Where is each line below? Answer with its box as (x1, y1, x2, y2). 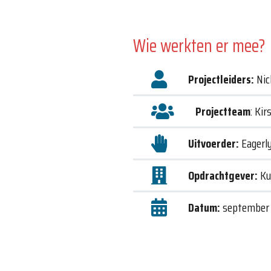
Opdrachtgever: (188, 165, 258, 185)
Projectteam (195, 101, 251, 121)
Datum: (188, 197, 221, 217)
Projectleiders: (188, 69, 255, 89)
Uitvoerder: (188, 133, 240, 153)
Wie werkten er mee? (133, 31, 266, 60)
